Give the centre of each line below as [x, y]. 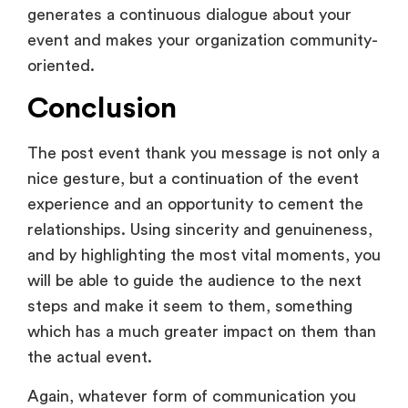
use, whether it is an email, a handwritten [180, 249]
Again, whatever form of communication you [192, 224]
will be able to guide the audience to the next [194, 109]
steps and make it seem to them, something [190, 134]
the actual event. [92, 185]
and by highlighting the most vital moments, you [204, 83]
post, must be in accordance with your [170, 300]
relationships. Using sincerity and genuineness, [200, 58]
